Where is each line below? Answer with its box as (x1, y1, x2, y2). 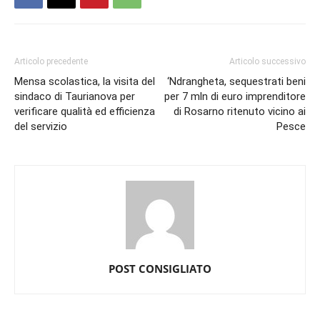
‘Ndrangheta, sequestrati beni (167, 74, 306, 88)
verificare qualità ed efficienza (14, 104, 155, 118)
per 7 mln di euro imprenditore (164, 89, 306, 103)
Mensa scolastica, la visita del (14, 74, 155, 88)
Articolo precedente (14, 56, 88, 66)
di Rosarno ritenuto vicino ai (174, 104, 306, 118)
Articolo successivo (229, 56, 306, 66)
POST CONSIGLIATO (109, 261, 211, 276)
